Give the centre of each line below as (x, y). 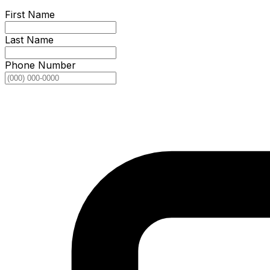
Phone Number (40, 65)
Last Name (29, 40)
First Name (30, 15)
